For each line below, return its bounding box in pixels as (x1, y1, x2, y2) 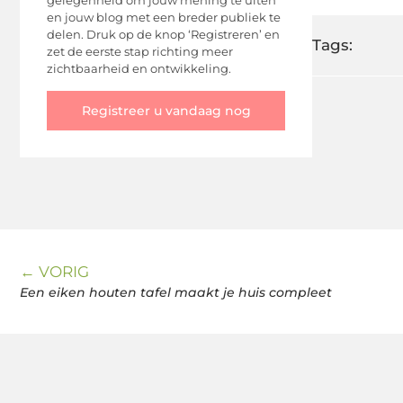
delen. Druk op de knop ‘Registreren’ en (47, 27, 280, 42)
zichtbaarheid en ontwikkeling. (47, 61, 231, 76)
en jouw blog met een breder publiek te (47, 10, 281, 25)
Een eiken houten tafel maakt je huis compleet (20, 283, 332, 300)
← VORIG (20, 262, 89, 281)
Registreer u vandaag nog (81, 102, 251, 119)
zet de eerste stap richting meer (47, 44, 233, 59)
